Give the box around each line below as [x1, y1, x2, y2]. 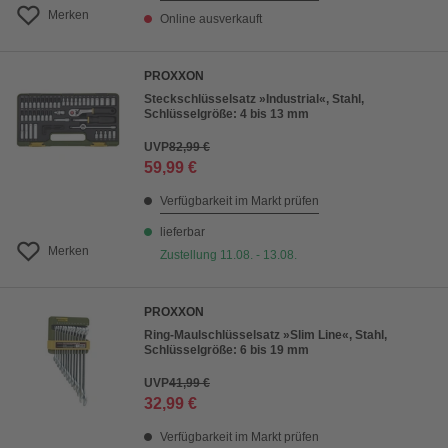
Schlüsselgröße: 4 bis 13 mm [144, 107, 309, 121]
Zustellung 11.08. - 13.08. [160, 248, 297, 262]
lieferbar [160, 225, 205, 239]
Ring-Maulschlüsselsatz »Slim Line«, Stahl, [144, 328, 387, 342]
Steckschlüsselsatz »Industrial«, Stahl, [144, 92, 364, 106]
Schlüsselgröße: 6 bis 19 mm [144, 343, 309, 357]
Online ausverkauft [160, 12, 262, 26]
